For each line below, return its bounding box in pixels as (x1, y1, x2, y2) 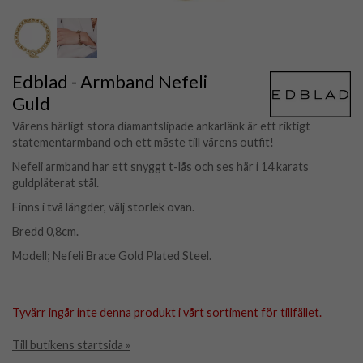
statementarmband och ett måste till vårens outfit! (12, 135, 274, 149)
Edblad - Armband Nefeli (12, 70, 207, 92)
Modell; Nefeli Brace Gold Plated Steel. (12, 249, 211, 263)
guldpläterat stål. (12, 176, 101, 190)
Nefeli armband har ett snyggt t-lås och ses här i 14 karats (12, 160, 309, 173)
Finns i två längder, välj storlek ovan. (12, 200, 194, 214)
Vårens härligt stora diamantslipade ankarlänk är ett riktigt (12, 119, 310, 133)
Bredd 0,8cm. (12, 224, 79, 238)
